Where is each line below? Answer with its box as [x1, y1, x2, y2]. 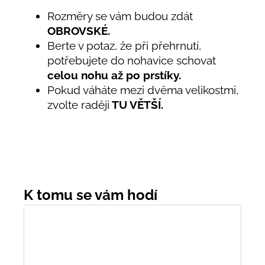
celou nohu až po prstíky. [47, 68, 181, 82]
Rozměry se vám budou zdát [47, 9, 193, 22]
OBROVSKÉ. [47, 24, 110, 37]
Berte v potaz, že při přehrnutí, [47, 38, 201, 52]
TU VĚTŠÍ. [109, 98, 163, 111]
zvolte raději [47, 98, 109, 111]
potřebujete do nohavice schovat [47, 53, 216, 67]
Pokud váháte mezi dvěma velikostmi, [47, 83, 238, 96]
